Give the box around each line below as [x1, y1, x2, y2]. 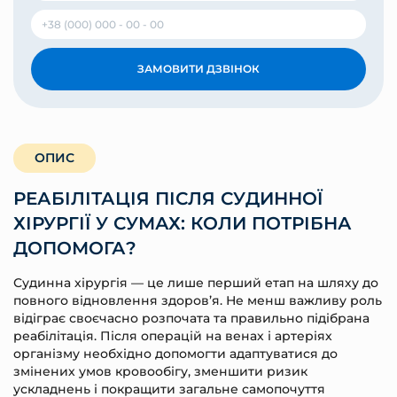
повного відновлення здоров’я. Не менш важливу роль [13, 292, 382, 308]
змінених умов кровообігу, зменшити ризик [13, 363, 307, 379]
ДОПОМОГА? [13, 237, 136, 259]
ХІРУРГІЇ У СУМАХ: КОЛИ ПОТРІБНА [13, 213, 352, 234]
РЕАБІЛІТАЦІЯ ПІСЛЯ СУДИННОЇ [13, 188, 323, 209]
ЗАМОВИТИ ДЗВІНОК [137, 62, 260, 75]
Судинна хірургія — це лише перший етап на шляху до [13, 275, 378, 291]
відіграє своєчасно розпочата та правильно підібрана [13, 310, 370, 326]
